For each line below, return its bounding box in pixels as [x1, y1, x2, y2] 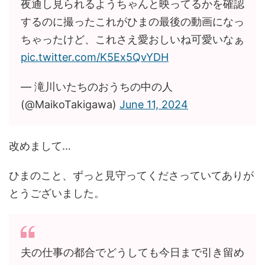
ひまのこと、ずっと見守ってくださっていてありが [9, 169, 254, 182]
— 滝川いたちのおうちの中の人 [21, 80, 173, 93]
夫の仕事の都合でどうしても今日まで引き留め [21, 246, 244, 259]
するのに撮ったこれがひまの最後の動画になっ [21, 15, 244, 28]
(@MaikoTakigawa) [21, 98, 119, 111]
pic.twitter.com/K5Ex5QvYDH [21, 51, 169, 64]
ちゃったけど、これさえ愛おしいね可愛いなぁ [21, 33, 244, 46]
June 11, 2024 [119, 98, 188, 111]
